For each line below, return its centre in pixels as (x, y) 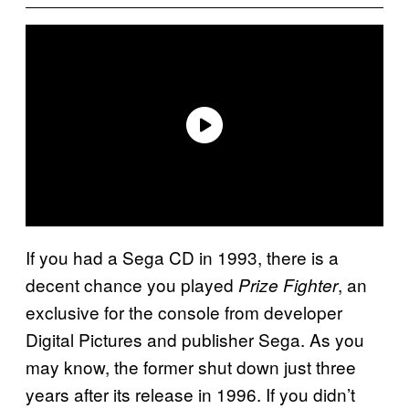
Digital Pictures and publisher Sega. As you (195, 339)
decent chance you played (132, 284)
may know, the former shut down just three (191, 366)
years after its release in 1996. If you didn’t (190, 393)
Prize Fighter (288, 284)
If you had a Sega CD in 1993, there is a (182, 257)
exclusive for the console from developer (184, 311)
